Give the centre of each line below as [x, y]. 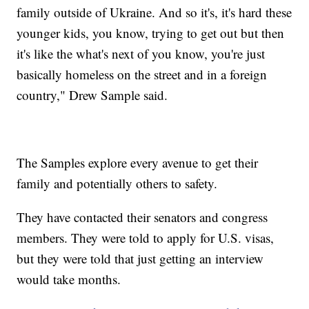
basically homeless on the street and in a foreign [142, 74]
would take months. [69, 279]
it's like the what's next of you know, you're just [141, 53]
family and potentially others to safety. [117, 183]
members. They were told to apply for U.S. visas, [146, 237]
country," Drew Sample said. [92, 94]
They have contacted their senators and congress [142, 217]
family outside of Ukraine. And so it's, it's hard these [154, 12]
